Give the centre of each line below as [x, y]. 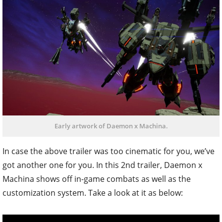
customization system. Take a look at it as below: [93, 193]
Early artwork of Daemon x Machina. [111, 126]
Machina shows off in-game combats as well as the [97, 179]
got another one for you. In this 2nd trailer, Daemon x [102, 165]
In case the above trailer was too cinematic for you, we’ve [109, 151]
